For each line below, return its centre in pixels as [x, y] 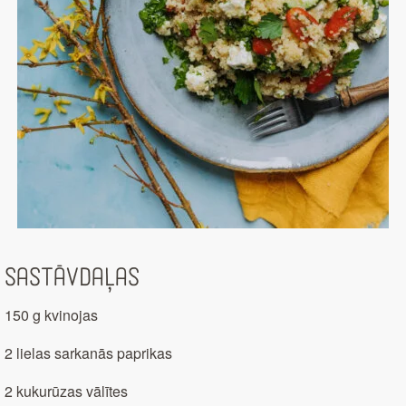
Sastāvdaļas [72, 278]
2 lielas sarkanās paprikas [88, 353]
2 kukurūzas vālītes [66, 391]
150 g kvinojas [51, 315]
